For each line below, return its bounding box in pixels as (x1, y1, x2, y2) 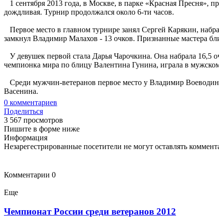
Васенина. (4, 87, 38, 95)
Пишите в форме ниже (4, 124, 80, 133)
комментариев (8, 98, 57, 107)
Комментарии (4, 170, 52, 179)
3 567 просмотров (4, 115, 63, 124)
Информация (4, 133, 47, 142)
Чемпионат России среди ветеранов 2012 (4, 206, 176, 217)
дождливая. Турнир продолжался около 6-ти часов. (4, 7, 174, 16)
